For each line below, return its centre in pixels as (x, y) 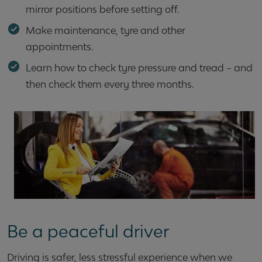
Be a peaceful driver (88, 232)
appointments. (60, 47)
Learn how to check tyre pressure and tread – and (139, 68)
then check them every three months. (110, 84)
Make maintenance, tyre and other (106, 30)
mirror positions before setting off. (103, 9)
